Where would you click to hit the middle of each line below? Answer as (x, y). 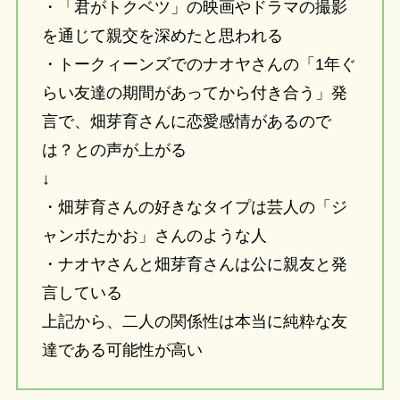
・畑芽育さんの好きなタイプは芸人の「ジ (194, 208)
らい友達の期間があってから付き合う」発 (194, 93)
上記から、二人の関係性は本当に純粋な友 (194, 322)
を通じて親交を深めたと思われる (162, 36)
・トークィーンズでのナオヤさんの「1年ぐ (199, 65)
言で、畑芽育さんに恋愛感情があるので (186, 122)
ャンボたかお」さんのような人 (154, 236)
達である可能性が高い (122, 350)
